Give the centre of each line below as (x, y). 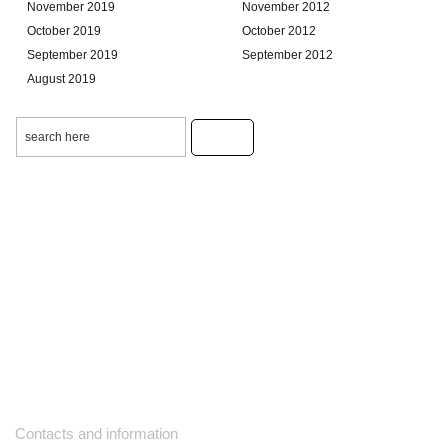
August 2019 (61, 78)
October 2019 (64, 30)
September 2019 (72, 54)
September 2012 (287, 54)
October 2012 (279, 30)
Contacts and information (96, 433)
